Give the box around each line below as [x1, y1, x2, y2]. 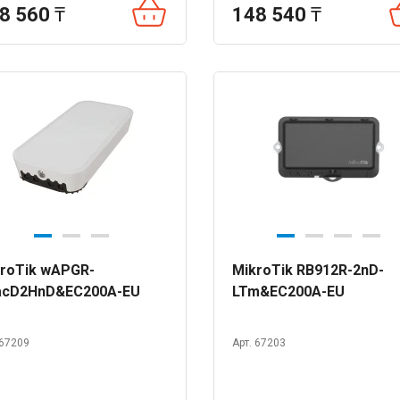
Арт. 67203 [232, 337, 286, 349]
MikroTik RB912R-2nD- [232, 262, 384, 279]
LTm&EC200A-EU [232, 283, 345, 300]
